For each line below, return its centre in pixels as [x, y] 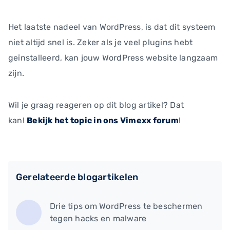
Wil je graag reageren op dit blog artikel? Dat [96, 105]
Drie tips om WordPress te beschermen [126, 206]
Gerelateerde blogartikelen [77, 177]
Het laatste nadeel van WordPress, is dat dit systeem [112, 27]
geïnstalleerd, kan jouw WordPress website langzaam [113, 58]
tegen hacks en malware [98, 218]
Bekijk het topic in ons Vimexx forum [103, 120]
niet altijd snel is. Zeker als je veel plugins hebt [101, 42]
